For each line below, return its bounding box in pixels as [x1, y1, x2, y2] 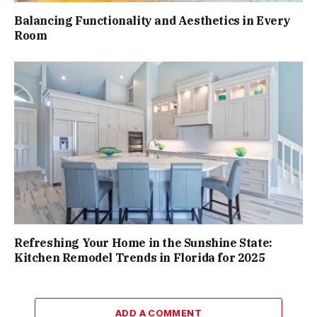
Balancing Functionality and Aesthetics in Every [14, 13, 291, 28]
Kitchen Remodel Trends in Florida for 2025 [14, 250, 265, 265]
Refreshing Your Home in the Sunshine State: [14, 235, 272, 250]
